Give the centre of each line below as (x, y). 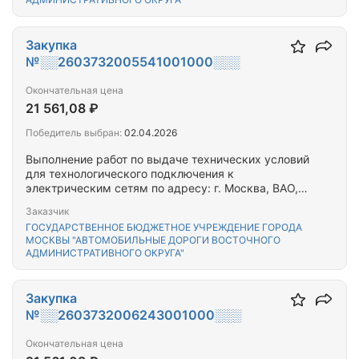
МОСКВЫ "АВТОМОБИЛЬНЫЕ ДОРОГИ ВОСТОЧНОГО (153, 240)
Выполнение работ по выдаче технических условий (167, 159)
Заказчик (47, 211)
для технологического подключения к (130, 173)
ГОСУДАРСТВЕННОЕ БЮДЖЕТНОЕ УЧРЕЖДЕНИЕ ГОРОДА (164, 227)
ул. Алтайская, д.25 (79, 202)
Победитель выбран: (74, 133)
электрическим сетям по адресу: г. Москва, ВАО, (162, 188)
